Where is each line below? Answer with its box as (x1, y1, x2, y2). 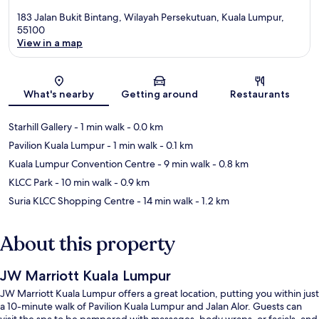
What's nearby (23, 87, 95, 100)
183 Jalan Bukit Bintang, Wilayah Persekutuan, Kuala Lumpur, (17, 10, 284, 23)
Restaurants (230, 87, 291, 100)
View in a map (17, 36, 83, 49)
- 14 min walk (135, 194, 193, 207)
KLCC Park (9, 175, 53, 189)
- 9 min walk (155, 157, 210, 170)
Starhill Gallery (9, 120, 72, 133)
